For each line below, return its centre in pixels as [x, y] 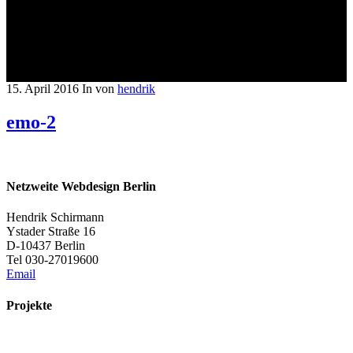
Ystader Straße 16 [51, 232]
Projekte [29, 305]
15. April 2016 [43, 89]
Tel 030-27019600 [52, 260]
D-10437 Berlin [46, 246]
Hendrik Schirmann [55, 217]
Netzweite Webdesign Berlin [81, 187]
